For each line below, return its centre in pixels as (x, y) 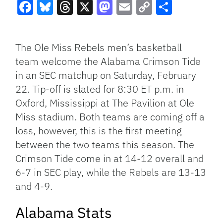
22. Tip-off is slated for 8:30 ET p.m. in (100, 89)
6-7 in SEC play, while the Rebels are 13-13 (111, 172)
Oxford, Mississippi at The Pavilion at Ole (105, 103)
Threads (86, 25)
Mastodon (132, 25)
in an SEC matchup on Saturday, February (106, 75)
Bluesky (66, 25)
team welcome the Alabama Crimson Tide (108, 61)
